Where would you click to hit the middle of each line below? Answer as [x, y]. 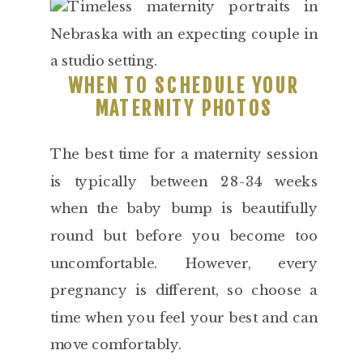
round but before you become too [184, 236]
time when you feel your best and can [184, 318]
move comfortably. [116, 344]
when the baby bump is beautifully [184, 208]
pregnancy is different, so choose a [184, 290]
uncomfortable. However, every [184, 263]
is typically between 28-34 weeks [184, 181]
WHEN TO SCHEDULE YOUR [184, 86]
